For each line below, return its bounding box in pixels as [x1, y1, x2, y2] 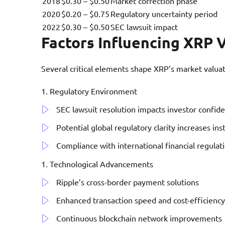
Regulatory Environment [50, 85, 137, 96]
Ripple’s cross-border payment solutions [56, 176, 199, 187]
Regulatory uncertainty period [110, 8, 217, 19]
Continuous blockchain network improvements [56, 212, 222, 223]
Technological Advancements [50, 158, 153, 169]
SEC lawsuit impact [110, 21, 178, 32]
